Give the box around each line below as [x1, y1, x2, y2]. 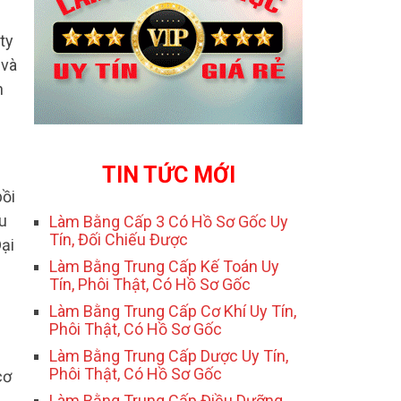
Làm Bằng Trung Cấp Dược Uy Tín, [49, 346, 288, 366]
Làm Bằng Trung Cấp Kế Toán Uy [49, 257, 279, 277]
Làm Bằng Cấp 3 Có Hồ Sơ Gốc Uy [49, 212, 288, 232]
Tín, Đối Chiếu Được [49, 230, 188, 250]
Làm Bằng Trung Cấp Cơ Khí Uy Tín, [49, 302, 296, 321]
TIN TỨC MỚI [101, 162, 235, 189]
